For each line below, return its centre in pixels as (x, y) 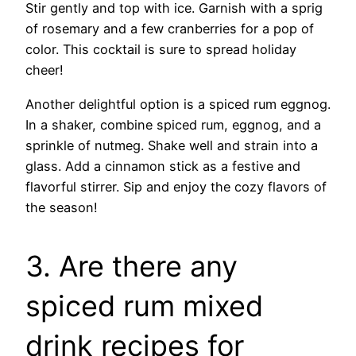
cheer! (44, 70)
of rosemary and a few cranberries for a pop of (170, 29)
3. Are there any (132, 266)
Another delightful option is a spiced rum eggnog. (178, 104)
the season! (62, 207)
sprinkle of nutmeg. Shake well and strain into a (172, 145)
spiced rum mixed (144, 306)
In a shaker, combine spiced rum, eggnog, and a (173, 124)
